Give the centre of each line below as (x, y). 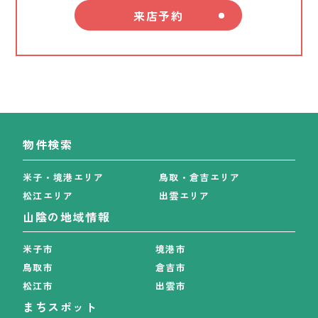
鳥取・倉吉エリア (200, 177)
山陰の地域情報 (67, 216)
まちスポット (60, 306)
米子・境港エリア (64, 177)
